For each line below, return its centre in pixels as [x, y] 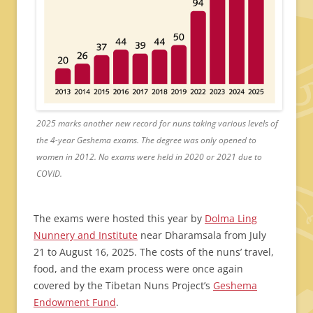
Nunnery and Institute [86, 235]
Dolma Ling [231, 218]
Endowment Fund [75, 302]
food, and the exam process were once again [138, 268]
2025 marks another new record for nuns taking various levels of [157, 123]
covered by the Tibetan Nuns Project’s [123, 285]
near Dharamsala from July [202, 235]
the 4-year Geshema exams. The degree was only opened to [146, 140]
